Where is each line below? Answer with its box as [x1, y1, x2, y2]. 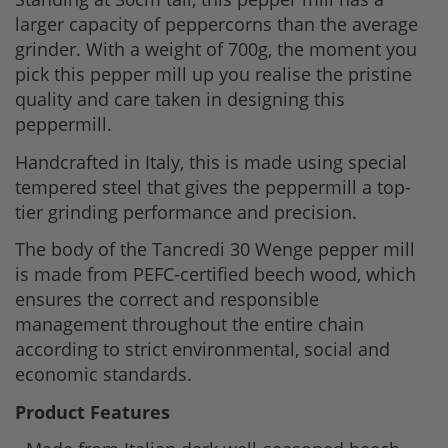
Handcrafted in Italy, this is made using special [15, 149, 407, 174]
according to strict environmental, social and [15, 337, 390, 362]
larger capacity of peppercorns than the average [15, 12, 418, 37]
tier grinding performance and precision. [15, 199, 357, 224]
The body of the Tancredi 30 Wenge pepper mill [15, 237, 415, 262]
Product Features [15, 399, 170, 424]
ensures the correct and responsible [15, 287, 319, 312]
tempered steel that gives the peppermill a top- [15, 174, 411, 199]
